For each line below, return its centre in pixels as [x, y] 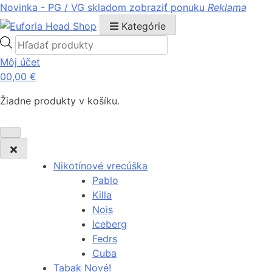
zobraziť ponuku [167, 7]
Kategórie [142, 26]
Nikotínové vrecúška [100, 166]
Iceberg [110, 224]
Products [35, 42]
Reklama [227, 7]
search [30, 56]
